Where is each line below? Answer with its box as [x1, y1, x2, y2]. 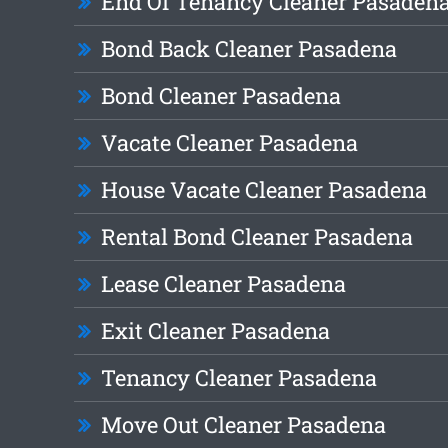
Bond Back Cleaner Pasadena [100, 34, 397, 64]
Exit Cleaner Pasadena [100, 316, 330, 346]
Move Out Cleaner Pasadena [100, 410, 386, 440]
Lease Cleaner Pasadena [100, 269, 346, 299]
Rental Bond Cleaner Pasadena [100, 222, 413, 252]
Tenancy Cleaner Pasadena [100, 363, 377, 393]
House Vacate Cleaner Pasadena [100, 175, 427, 205]
